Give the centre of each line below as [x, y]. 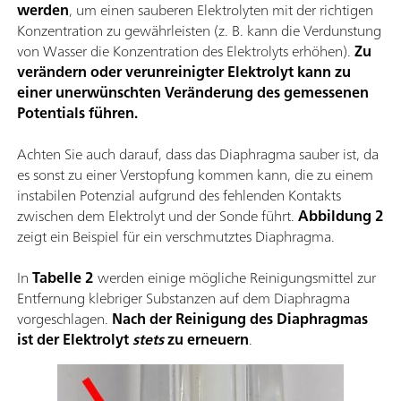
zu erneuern [206, 340]
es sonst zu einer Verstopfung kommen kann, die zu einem [195, 175]
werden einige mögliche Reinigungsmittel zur [237, 278]
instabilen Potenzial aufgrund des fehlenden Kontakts [179, 196]
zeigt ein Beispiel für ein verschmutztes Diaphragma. [176, 237]
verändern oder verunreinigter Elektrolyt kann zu [184, 72]
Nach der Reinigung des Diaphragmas [240, 319]
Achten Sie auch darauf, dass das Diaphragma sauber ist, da [198, 154]
